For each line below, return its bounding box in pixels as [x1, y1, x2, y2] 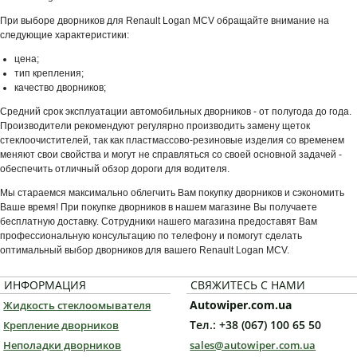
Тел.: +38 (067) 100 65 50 [190, 317, 322, 333]
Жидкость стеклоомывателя [3, 298, 151, 313]
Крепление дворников [3, 318, 120, 333]
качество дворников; [14, 82, 106, 94]
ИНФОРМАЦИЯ [4, 277, 86, 293]
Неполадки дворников [3, 338, 122, 353]
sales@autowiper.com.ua [190, 338, 316, 353]
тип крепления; [14, 68, 84, 80]
